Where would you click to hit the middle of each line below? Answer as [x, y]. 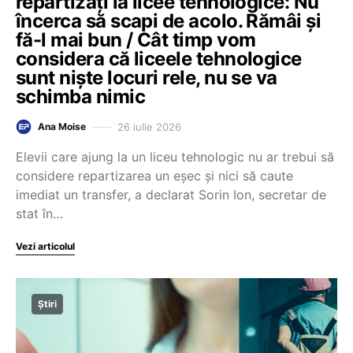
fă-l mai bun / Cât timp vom [136, 40]
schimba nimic [80, 97]
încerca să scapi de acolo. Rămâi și [169, 21]
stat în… [39, 214]
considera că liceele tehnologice [159, 59]
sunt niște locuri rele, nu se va [147, 78]
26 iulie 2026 [149, 126]
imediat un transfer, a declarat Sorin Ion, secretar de [171, 195]
